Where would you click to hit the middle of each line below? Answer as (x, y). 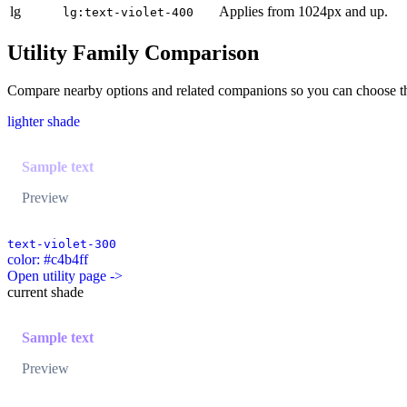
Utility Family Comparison (133, 52)
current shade (45, 293)
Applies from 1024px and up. (303, 11)
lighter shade (44, 122)
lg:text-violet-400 (128, 12)
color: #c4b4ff (48, 260)
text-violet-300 (62, 244)
